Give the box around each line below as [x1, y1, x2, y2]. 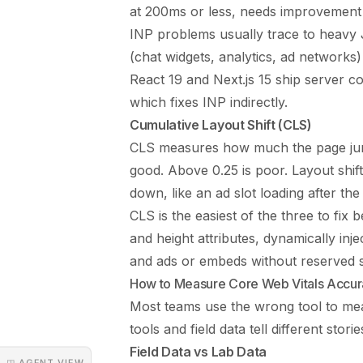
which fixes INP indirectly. [130, 93, 288, 110]
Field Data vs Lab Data [130, 343, 267, 360]
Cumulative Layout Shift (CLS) [130, 116, 312, 133]
